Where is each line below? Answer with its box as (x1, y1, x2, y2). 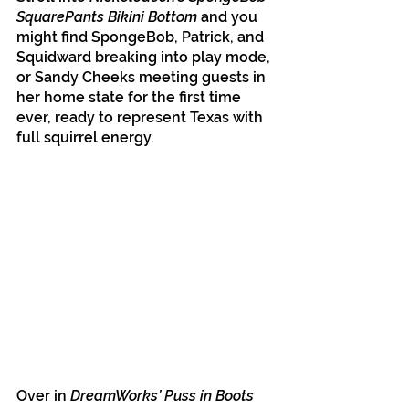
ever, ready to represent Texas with (16, 108, 267, 126)
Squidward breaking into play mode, (16, 47, 274, 66)
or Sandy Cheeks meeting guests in (16, 68, 269, 86)
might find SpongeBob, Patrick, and (16, 27, 267, 46)
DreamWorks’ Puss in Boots (70, 386, 257, 404)
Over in (16, 386, 70, 404)
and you (197, 7, 261, 26)
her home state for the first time (16, 88, 245, 106)
